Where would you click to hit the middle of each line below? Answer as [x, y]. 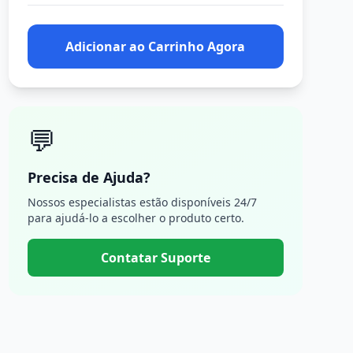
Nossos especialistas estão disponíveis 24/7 [142, 202]
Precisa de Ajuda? [89, 177]
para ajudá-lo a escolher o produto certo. [136, 218]
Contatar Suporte [155, 258]
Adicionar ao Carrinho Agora [156, 46]
